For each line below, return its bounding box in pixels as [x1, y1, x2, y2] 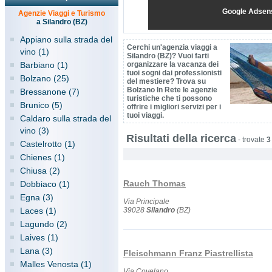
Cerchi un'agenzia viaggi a [127, 43, 217, 52]
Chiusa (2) [20, 166, 60, 175]
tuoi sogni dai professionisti [127, 69, 222, 77]
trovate [242, 135, 267, 144]
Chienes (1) [20, 152, 65, 162]
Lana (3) [20, 246, 53, 256]
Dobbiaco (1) [20, 179, 70, 189]
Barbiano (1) [20, 60, 68, 70]
